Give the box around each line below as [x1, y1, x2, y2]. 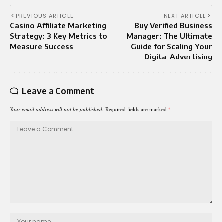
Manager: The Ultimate [126, 31, 212, 40]
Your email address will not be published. [10, 105, 104, 112]
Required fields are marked [105, 105, 168, 112]
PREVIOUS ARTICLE [16, 11, 74, 20]
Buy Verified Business [134, 20, 212, 30]
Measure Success [10, 41, 75, 51]
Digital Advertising [144, 52, 212, 61]
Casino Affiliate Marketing [10, 20, 106, 30]
